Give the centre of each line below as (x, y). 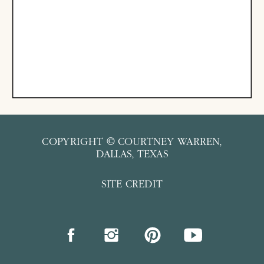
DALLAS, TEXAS (132, 155)
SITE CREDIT (132, 185)
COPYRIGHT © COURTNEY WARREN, (132, 143)
